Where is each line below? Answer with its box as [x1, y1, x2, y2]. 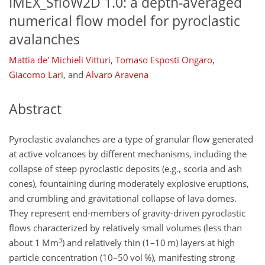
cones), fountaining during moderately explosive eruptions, [9, 177, 249, 189]
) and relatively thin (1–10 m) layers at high [62, 236, 235, 248]
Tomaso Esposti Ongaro [115, 54, 212, 66]
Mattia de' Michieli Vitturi [9, 54, 111, 66]
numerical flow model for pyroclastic [9, 11, 240, 30]
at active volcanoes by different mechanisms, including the [9, 147, 247, 160]
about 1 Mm [9, 236, 59, 248]
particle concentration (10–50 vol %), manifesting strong [9, 251, 235, 263]
